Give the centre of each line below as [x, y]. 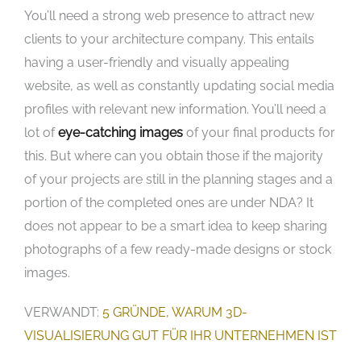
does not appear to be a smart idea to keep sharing [176, 226]
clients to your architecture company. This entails [169, 39]
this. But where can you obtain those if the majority [174, 156]
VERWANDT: [63, 312]
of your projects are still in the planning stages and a [178, 179]
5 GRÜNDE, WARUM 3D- [175, 312]
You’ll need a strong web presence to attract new [169, 15]
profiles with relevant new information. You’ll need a [175, 109]
